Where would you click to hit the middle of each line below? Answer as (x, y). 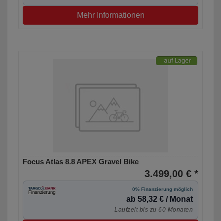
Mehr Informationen (110, 15)
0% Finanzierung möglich (163, 189)
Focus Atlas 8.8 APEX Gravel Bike (81, 162)
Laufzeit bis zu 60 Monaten (154, 210)
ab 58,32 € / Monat (160, 199)
